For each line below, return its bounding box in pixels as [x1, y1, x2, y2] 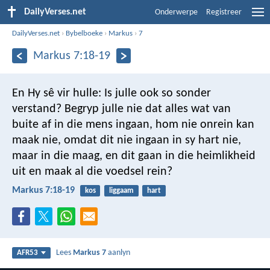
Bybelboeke [66, 29, 103, 37]
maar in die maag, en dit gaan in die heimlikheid [12, 149, 256, 162]
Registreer [206, 8, 242, 17]
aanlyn [106, 248, 131, 258]
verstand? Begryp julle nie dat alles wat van [12, 102, 231, 115]
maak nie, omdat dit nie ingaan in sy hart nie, [12, 134, 241, 146]
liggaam [108, 186, 134, 195]
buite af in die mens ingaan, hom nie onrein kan [12, 118, 254, 131]
